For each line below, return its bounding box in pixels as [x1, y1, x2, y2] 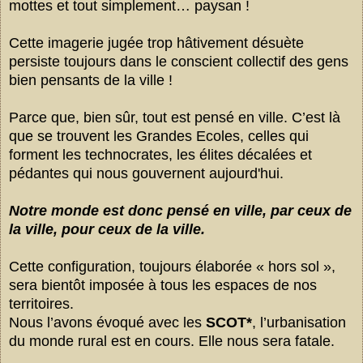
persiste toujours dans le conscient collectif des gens [9, 53, 348, 70]
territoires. [9, 295, 78, 312]
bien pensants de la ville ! [9, 71, 173, 88]
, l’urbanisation [252, 314, 346, 331]
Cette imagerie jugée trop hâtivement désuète [9, 34, 304, 51]
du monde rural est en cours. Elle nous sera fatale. [9, 332, 335, 349]
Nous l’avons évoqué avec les [9, 314, 206, 331]
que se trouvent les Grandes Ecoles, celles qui [9, 127, 309, 144]
